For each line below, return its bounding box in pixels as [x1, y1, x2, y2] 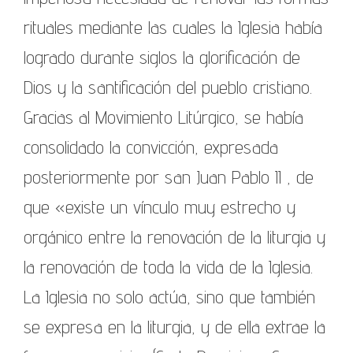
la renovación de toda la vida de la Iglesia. [24, 255, 313, 278]
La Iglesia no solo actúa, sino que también [24, 284, 315, 308]
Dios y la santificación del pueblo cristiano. [24, 75, 312, 98]
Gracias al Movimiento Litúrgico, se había [24, 105, 303, 128]
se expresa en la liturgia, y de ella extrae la [24, 314, 325, 338]
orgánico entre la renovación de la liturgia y [24, 225, 325, 248]
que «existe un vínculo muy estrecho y [24, 195, 295, 218]
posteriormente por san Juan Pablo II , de [24, 165, 314, 188]
